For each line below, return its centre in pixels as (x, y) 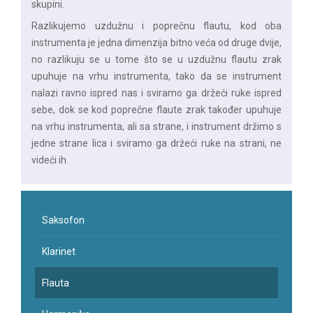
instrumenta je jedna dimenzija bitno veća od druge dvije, (156, 43)
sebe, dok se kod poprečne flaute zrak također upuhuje (156, 110)
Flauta (56, 283)
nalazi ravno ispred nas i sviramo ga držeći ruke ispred (156, 93)
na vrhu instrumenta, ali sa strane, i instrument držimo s (156, 126)
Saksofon (63, 220)
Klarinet (59, 252)
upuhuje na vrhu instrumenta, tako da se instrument (156, 76)
